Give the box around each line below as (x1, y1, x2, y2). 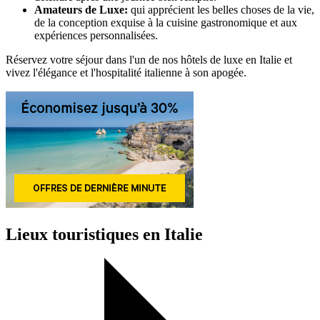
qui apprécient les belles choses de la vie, (128, 3, 314, 16)
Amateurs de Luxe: (34, 3, 128, 16)
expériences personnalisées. (34, 29, 158, 41)
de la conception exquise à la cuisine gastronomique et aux (34, 16, 297, 29)
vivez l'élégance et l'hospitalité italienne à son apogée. (6, 66, 246, 79)
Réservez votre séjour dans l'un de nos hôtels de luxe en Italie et (6, 53, 292, 66)
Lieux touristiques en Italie (6, 224, 203, 244)
